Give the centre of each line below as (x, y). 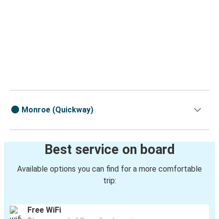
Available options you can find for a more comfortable (109, 169)
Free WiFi (44, 210)
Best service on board (109, 150)
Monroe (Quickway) (57, 110)
